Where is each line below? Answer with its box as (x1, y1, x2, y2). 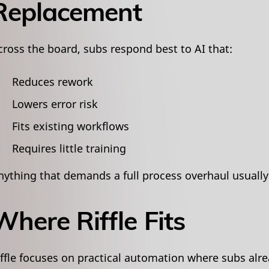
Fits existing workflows (11, 119, 129, 134)
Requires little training (11, 141, 126, 156)
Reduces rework (11, 74, 93, 89)
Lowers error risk (11, 97, 98, 112)
